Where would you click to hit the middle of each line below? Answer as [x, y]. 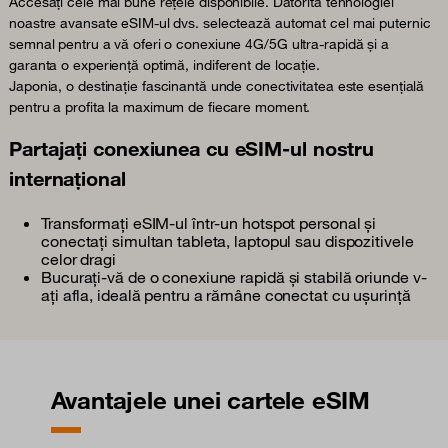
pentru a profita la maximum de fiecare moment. [160, 106]
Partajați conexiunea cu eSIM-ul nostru [192, 148]
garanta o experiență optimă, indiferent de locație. [164, 64]
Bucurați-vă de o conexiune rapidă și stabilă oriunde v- [234, 276]
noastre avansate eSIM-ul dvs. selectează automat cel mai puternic [220, 22]
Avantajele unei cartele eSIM [210, 399]
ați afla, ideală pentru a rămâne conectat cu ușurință [226, 294]
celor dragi [78, 258]
